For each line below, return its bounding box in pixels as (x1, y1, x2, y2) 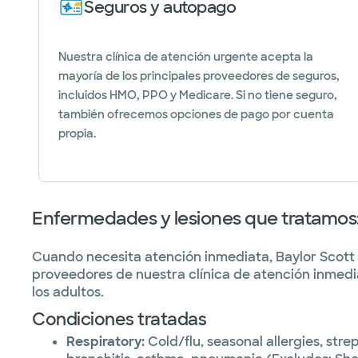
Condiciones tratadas (32, 308, 206, 330)
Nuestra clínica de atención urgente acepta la (58, 50, 313, 64)
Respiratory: (66, 333, 145, 350)
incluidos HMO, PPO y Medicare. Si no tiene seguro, (58, 88, 337, 102)
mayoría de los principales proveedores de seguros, (58, 69, 340, 83)
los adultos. (32, 284, 104, 300)
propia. (58, 126, 96, 141)
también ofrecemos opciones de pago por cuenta (58, 107, 334, 121)
